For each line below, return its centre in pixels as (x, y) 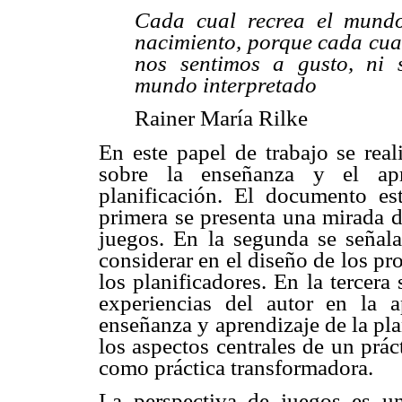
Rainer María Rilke (221, 118)
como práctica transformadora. (236, 367)
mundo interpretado (226, 84)
